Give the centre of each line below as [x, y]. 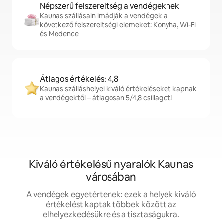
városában [111, 177]
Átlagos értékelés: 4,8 [79, 79]
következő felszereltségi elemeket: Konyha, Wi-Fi [118, 25]
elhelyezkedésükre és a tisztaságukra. [111, 215]
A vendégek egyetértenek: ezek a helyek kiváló [111, 195]
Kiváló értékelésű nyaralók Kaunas [111, 165]
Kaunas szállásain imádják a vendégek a [104, 16]
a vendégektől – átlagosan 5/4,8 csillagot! [106, 98]
